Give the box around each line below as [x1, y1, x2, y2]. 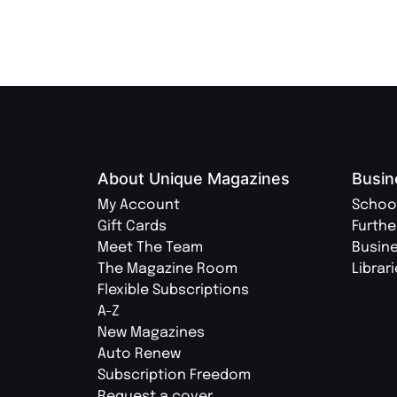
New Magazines [97, 325, 205, 341]
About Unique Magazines [97, 169, 290, 189]
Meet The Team [97, 240, 203, 256]
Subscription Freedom [97, 368, 251, 384]
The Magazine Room [97, 261, 237, 277]
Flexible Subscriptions [97, 283, 249, 299]
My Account [97, 198, 180, 214]
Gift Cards [97, 219, 167, 235]
